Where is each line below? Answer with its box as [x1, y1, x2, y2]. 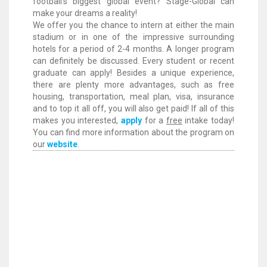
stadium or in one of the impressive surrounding [33, 32, 234, 42]
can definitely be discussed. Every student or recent [33, 56, 234, 66]
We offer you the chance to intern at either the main [33, 20, 234, 30]
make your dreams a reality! [33, 8, 137, 18]
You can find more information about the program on [33, 128, 234, 137]
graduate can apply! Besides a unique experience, [33, 68, 234, 77]
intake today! [182, 116, 234, 125]
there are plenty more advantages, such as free [33, 80, 234, 89]
